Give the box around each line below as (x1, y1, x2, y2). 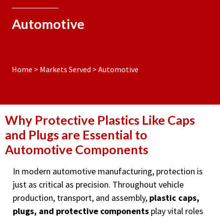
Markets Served (40, 64, 91, 74)
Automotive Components (5, 142, 148, 157)
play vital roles (149, 205, 203, 217)
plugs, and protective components (13, 205, 149, 217)
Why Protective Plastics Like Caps (5, 112, 195, 127)
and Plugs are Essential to (5, 127, 147, 142)
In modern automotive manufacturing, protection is (13, 165, 203, 177)
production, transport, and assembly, (13, 192, 149, 203)
